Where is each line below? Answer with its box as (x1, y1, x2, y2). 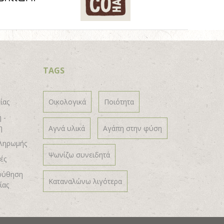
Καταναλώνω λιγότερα (48, 176, 122, 186)
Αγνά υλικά (48, 123, 85, 133)
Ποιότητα (104, 97, 134, 107)
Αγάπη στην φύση (103, 123, 162, 133)
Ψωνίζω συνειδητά (48, 150, 110, 160)
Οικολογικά (48, 97, 86, 107)
